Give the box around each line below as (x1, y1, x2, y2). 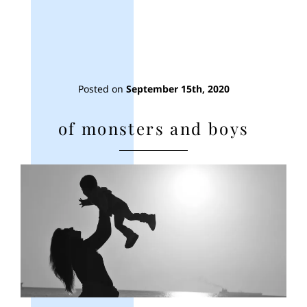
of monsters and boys (58, 116, 249, 139)
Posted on (77, 82, 126, 95)
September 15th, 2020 (125, 82, 230, 95)
